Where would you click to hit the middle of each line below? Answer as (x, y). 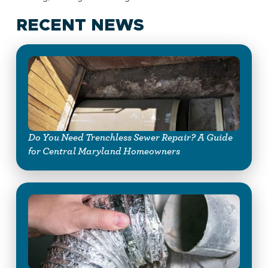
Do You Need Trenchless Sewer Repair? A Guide (130, 137)
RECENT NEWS (80, 25)
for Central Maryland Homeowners (104, 151)
